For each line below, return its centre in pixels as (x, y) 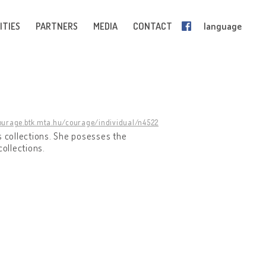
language (223, 26)
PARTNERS (57, 26)
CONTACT (153, 26)
